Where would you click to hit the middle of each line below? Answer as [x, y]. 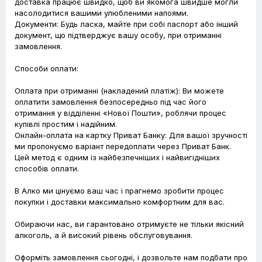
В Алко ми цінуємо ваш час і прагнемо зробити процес [119, 191]
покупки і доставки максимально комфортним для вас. [120, 202]
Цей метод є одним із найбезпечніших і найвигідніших [117, 158]
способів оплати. [47, 169]
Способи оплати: [46, 69]
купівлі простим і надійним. [66, 124]
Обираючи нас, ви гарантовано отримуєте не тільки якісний [129, 224]
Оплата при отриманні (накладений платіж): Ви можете [119, 91]
